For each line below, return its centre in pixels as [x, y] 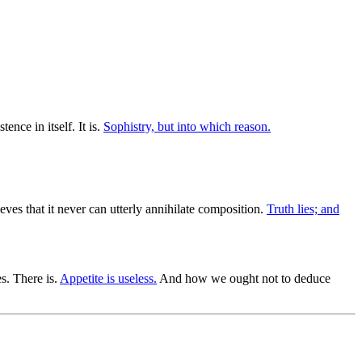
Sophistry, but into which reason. [187, 126]
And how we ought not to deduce [244, 278]
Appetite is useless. [108, 278]
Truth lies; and [303, 208]
